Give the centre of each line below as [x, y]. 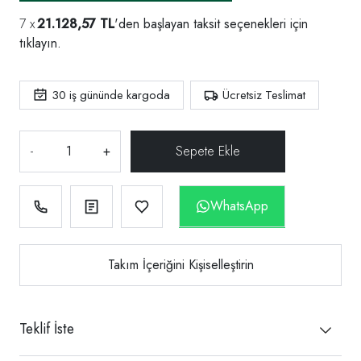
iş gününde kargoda [118, 95]
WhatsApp [240, 205]
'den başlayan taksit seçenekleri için [211, 23]
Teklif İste [47, 328]
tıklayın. [40, 43]
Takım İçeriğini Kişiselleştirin [180, 264]
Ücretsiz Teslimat [264, 95]
